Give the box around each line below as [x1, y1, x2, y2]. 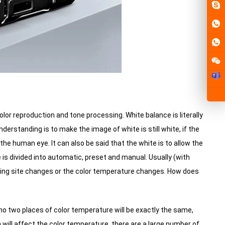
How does [165, 167, 199, 175]
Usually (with [147, 153, 190, 161]
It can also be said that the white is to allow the [49, 139, 203, 147]
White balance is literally [124, 111, 203, 119]
